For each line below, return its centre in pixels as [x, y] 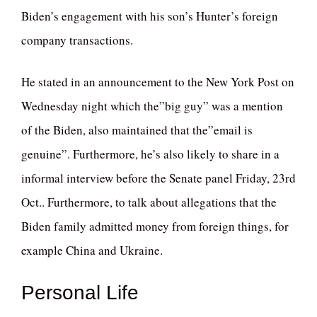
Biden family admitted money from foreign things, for [155, 226]
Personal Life [80, 292]
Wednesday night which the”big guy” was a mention [152, 106]
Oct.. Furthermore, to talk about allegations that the [149, 202]
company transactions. [77, 40]
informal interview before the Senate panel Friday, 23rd [158, 178]
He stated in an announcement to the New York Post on [158, 82]
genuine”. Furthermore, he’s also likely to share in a [150, 154]
